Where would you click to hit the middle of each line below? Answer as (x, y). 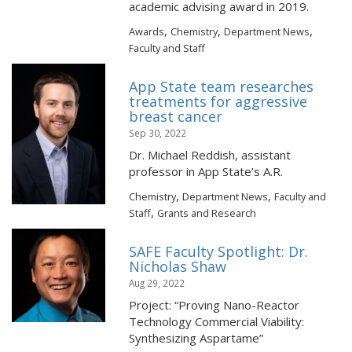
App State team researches (222, 86)
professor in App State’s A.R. (206, 171)
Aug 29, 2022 (157, 283)
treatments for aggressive (218, 101)
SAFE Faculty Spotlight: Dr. (219, 251)
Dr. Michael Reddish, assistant (210, 155)
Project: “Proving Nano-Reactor (214, 305)
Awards (147, 31)
